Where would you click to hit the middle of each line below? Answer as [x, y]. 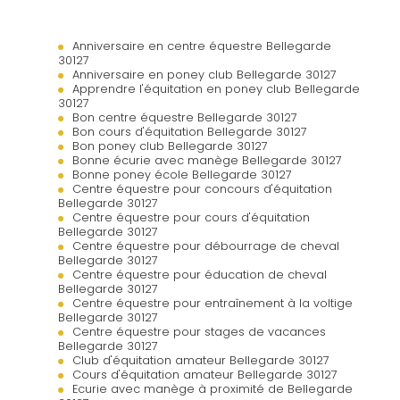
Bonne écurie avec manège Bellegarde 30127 [207, 160]
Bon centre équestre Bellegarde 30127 [185, 117]
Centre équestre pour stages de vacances [199, 331]
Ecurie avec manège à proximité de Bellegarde [212, 388]
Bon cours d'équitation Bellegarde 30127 [190, 131]
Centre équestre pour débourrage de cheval [206, 246]
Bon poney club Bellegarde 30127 [170, 146]
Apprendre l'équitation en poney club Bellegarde [216, 88]
